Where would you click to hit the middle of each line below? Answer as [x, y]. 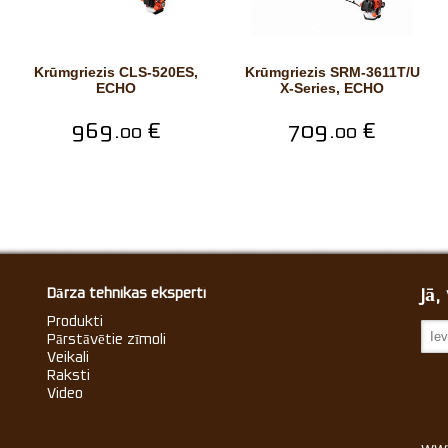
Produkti [75, 321]
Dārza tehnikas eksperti [127, 293]
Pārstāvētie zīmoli [107, 339]
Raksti [69, 375]
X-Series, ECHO [332, 88]
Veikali [68, 357]
